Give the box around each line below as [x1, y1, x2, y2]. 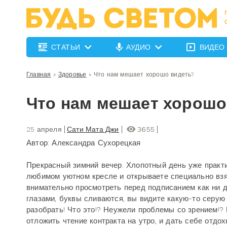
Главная [26, 71, 51, 78]
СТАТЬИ [51, 43, 81, 51]
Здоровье [58, 71, 87, 78]
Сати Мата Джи [67, 125, 119, 133]
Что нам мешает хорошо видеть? [93, 71, 194, 78]
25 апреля [26, 125, 62, 133]
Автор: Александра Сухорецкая [26, 138, 141, 147]
